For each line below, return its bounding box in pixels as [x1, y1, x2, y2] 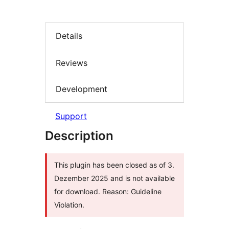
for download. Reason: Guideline [54, 187, 162, 196]
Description [45, 128, 113, 143]
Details [56, 31, 82, 41]
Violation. [54, 200, 84, 209]
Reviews [56, 57, 87, 68]
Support [55, 110, 87, 121]
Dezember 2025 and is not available [54, 173, 175, 182]
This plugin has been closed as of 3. [54, 160, 174, 169]
